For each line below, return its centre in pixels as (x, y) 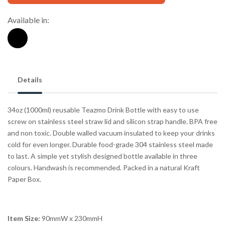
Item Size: (24, 218)
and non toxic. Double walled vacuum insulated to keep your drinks (111, 133)
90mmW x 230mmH (71, 218)
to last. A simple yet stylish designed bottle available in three (102, 156)
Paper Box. (24, 179)
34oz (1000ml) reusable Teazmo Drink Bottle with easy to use (103, 110)
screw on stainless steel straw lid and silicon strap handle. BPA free (113, 122)
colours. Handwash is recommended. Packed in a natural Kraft (104, 168)
